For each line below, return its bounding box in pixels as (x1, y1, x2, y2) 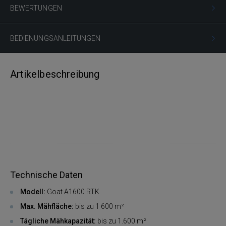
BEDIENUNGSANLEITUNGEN (10, 34, 101, 42)
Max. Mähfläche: (20, 202, 74, 210)
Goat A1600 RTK (45, 188, 99, 196)
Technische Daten (10, 169, 83, 180)
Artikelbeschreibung (10, 68, 100, 80)
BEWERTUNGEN (10, 4, 62, 12)
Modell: (20, 188, 45, 196)
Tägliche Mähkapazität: (20, 217, 96, 225)
